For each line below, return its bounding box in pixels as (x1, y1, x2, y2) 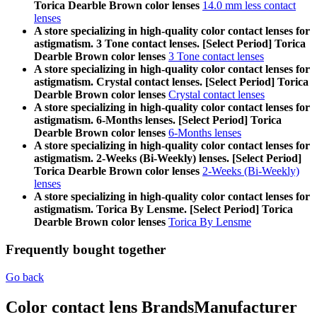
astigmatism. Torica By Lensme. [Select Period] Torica (34, 203, 293, 216)
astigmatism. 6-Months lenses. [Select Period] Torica (34, 114, 282, 127)
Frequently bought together (6, 241, 166, 257)
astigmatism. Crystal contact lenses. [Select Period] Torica (34, 76, 309, 88)
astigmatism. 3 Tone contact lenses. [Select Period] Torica (34, 38, 306, 50)
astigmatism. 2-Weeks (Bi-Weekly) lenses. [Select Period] (34, 152, 301, 165)
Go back (6, 270, 44, 283)
